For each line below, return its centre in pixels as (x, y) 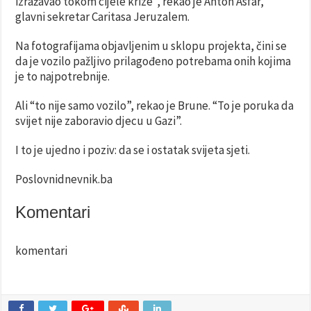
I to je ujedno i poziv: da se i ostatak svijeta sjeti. (133, 150)
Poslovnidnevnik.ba (64, 179)
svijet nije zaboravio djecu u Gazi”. (99, 121)
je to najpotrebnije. (63, 77)
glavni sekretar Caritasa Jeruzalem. (103, 17)
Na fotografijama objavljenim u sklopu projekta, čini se (151, 46)
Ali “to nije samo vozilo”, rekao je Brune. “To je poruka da (155, 106)
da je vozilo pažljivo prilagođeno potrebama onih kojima (153, 61)
